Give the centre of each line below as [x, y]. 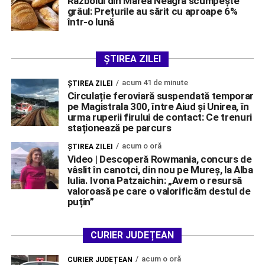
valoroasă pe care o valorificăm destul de [159, 191]
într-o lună [91, 22]
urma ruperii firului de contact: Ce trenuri [160, 117]
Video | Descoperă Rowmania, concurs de [159, 159]
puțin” [80, 201]
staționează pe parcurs [119, 127]
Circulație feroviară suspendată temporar [161, 96]
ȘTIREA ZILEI [132, 59]
